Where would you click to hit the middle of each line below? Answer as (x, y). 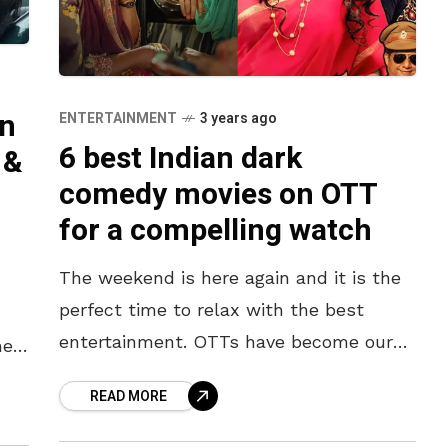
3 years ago (238, 119)
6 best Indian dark (180, 159)
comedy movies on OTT (218, 195)
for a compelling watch (215, 231)
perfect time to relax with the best (211, 310)
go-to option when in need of (185, 374)
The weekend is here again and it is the (230, 278)
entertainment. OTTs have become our (226, 342)
